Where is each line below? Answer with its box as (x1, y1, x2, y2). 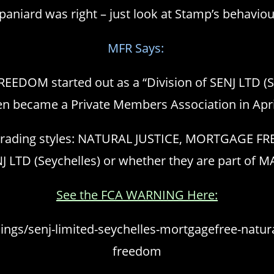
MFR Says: (107, 40, 167, 56)
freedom (113, 243, 161, 259)
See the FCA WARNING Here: (56, 187, 218, 203)
